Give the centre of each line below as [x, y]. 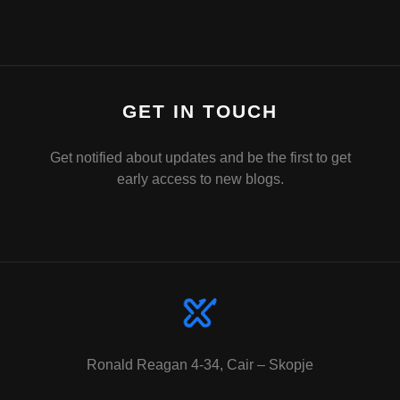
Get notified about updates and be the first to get [200, 157]
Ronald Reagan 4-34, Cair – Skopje [200, 364]
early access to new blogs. [200, 179]
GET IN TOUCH [200, 111]
